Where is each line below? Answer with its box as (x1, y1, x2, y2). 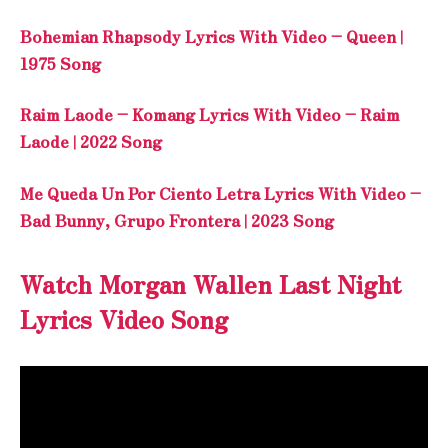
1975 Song (20, 51, 101, 75)
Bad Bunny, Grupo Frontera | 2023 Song (20, 208, 334, 232)
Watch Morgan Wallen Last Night (20, 266, 401, 302)
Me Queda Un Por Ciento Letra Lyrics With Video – (20, 181, 421, 205)
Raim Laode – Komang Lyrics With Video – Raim (20, 103, 400, 127)
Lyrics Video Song (20, 301, 228, 337)
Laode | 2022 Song (20, 130, 162, 154)
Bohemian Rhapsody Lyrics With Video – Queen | (20, 24, 403, 48)
